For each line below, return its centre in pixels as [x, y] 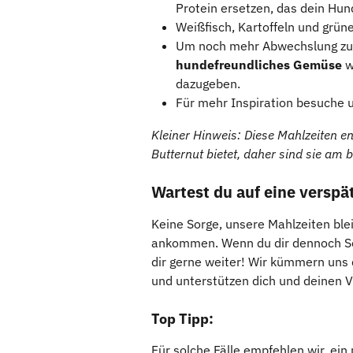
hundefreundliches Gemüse [259, 65]
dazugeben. [208, 84]
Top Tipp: [182, 318]
